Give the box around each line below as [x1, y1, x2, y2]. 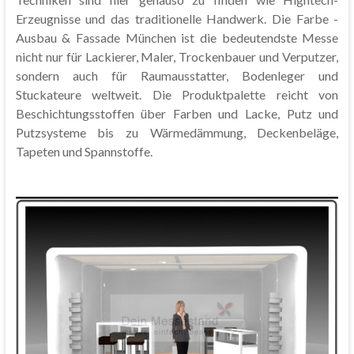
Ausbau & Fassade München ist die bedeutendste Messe [15, 29, 339, 45]
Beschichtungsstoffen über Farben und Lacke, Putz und [15, 105, 339, 121]
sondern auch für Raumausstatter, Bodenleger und [15, 67, 339, 83]
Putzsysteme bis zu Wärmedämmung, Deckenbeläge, [15, 124, 339, 140]
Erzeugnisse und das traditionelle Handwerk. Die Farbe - [15, 10, 339, 26]
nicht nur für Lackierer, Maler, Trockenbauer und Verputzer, [15, 48, 339, 64]
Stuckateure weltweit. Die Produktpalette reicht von [15, 86, 339, 102]
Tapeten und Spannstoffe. [15, 143, 153, 159]
